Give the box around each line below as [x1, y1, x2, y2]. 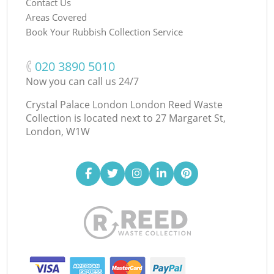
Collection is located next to [26, 111, 154, 125]
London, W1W [26, 124, 91, 138]
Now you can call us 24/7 [26, 74, 139, 88]
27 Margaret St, [155, 111, 226, 125]
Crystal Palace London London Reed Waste [26, 97, 223, 111]
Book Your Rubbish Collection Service [26, 25, 183, 38]
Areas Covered [26, 10, 87, 23]
